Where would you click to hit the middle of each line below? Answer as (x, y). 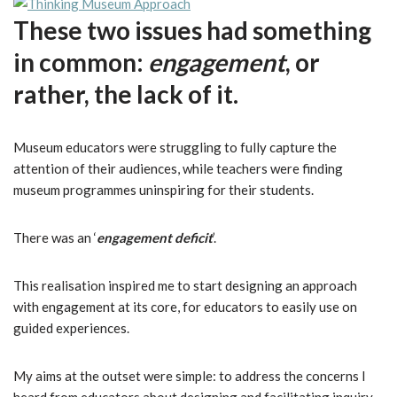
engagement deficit (155, 237)
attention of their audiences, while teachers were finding (178, 168)
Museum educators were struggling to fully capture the (175, 147)
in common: (81, 62)
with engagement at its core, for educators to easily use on (185, 307)
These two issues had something (192, 30)
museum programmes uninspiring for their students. (163, 190)
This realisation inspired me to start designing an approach (185, 285)
